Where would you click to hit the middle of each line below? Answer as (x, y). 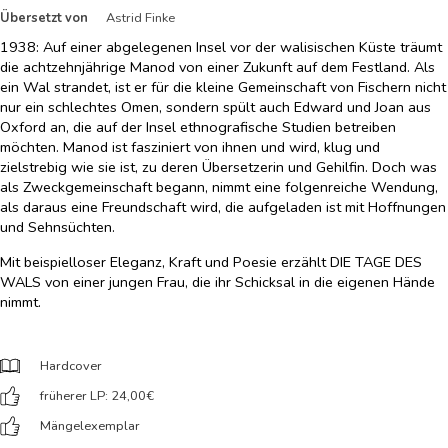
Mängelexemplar (90, 426)
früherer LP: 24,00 (93, 396)
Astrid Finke (142, 18)
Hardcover (71, 366)
